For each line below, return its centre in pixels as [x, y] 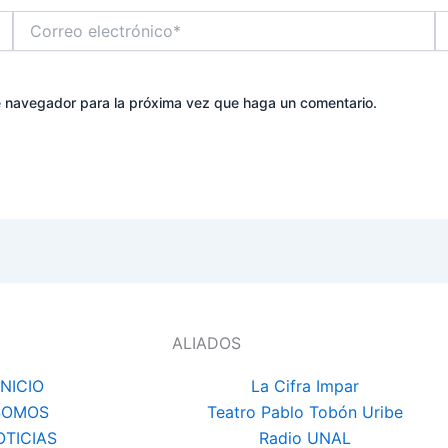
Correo [34, 19]
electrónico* [52, 39]
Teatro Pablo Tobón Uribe [304, 411]
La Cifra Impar [304, 385]
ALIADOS [206, 342]
